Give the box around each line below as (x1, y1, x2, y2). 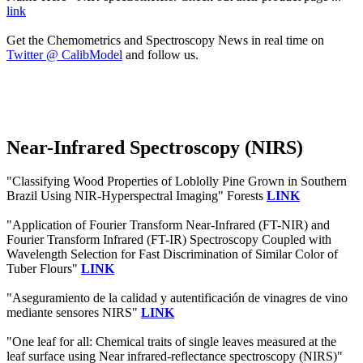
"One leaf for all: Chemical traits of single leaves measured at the (6, 335, 336, 349)
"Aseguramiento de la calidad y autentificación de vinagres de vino (6, 291, 348, 305)
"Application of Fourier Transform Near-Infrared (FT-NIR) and (6, 218, 330, 233)
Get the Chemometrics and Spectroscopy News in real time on (6, 32, 324, 47)
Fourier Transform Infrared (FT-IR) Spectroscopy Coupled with (6, 233, 331, 247)
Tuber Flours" (6, 262, 81, 276)
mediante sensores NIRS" (6, 305, 141, 320)
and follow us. (122, 47, 199, 62)
